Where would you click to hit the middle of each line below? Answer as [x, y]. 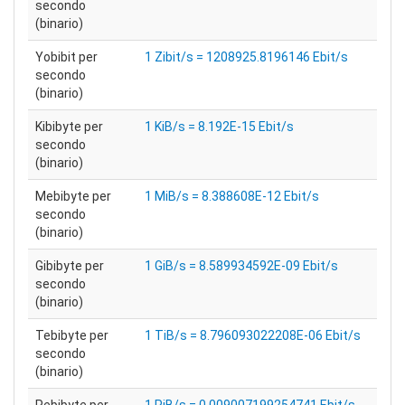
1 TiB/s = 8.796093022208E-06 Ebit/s [253, 335]
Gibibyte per [70, 266]
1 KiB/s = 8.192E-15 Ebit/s [219, 127]
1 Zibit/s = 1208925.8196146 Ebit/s [246, 57]
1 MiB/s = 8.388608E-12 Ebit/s [232, 196]
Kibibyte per [69, 127]
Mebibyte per [73, 196]
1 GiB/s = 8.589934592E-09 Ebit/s [241, 266]
